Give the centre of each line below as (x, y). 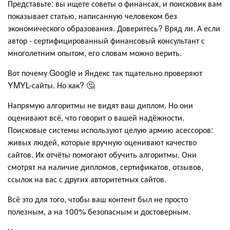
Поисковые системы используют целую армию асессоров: (110, 129)
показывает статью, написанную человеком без (92, 15)
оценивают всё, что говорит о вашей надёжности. (96, 117)
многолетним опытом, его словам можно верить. (95, 52)
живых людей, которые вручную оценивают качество (102, 142)
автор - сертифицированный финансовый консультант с (106, 40)
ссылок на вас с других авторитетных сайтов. (88, 179)
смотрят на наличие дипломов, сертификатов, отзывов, (106, 166)
